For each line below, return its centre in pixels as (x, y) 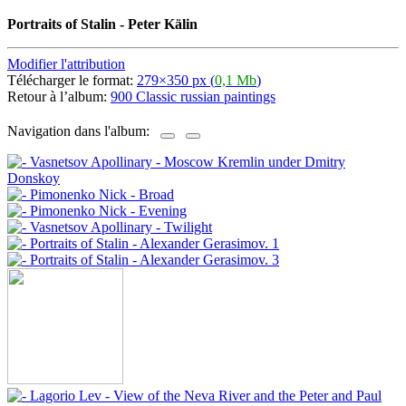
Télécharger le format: (72, 80)
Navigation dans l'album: (84, 131)
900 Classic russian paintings (193, 96)
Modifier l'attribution (66, 63)
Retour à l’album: (59, 96)
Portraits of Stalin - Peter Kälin (102, 24)
